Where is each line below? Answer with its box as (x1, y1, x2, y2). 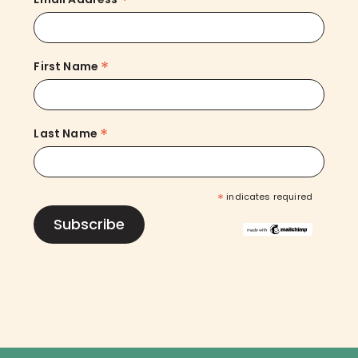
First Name (34, 58, 101, 74)
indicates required (224, 190, 313, 204)
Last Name (34, 125, 101, 141)
